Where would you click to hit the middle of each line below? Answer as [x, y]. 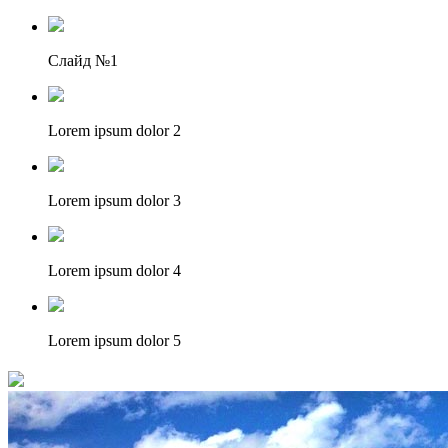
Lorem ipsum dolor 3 [114, 200]
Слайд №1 [83, 60]
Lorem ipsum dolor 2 [114, 130]
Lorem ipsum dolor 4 [114, 270]
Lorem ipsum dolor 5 [114, 340]
